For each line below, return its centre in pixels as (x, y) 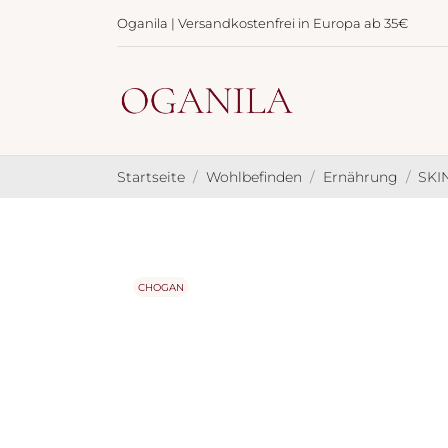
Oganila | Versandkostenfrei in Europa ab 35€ (262, 23)
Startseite (151, 177)
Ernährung (360, 177)
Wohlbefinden (253, 177)
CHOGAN (161, 287)
